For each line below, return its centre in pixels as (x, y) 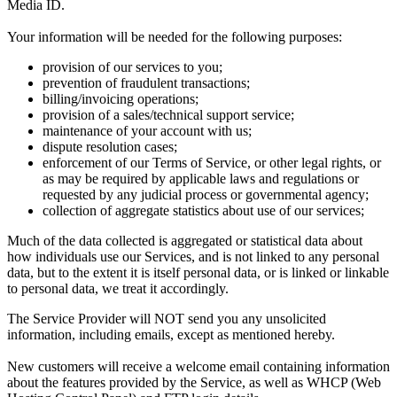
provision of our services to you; (132, 67)
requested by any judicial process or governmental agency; (206, 195)
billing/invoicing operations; (121, 99)
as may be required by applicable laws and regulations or (201, 179)
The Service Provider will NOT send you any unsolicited (167, 319)
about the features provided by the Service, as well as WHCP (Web (194, 383)
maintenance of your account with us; (147, 131)
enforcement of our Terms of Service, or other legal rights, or (212, 163)
